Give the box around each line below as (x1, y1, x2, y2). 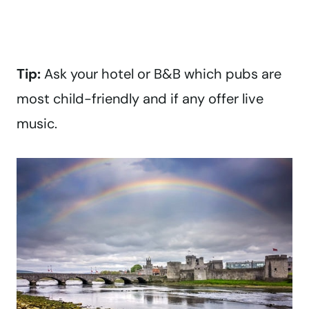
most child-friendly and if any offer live (17, 90, 263, 108)
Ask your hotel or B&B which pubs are (41, 65, 281, 83)
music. (17, 114, 57, 133)
